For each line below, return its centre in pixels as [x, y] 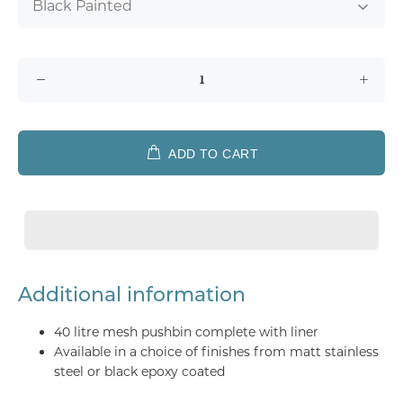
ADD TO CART [213, 153]
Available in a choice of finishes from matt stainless [216, 351]
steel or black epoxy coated [139, 371]
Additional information [132, 296]
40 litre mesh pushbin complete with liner [186, 331]
